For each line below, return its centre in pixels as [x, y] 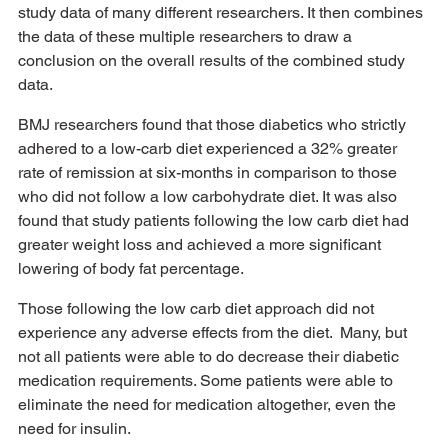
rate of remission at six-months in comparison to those [209, 172]
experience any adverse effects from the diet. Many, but [214, 332]
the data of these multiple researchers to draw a [187, 36]
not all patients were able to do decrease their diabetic [210, 356]
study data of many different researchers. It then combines [222, 12]
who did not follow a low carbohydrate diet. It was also [209, 196]
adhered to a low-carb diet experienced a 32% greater [209, 148]
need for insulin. [76, 428]
